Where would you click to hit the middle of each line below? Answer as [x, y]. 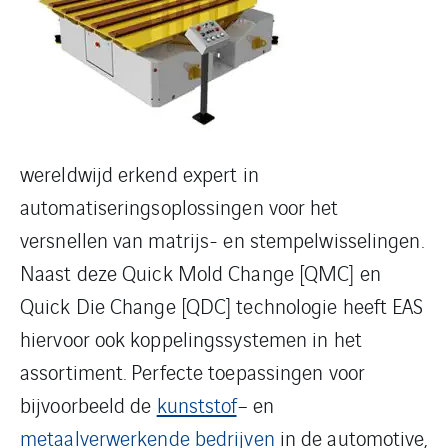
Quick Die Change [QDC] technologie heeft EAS [222, 305]
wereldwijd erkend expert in [139, 173]
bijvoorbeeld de [88, 404]
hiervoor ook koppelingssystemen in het [191, 338]
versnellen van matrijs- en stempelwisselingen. [222, 239]
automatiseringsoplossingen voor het [179, 206]
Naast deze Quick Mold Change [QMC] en [200, 272]
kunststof [196, 404]
